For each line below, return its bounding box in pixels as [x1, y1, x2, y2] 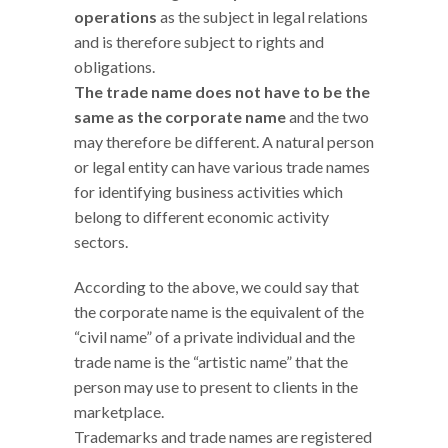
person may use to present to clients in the [74, 377, 358, 397]
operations [74, 7, 157, 27]
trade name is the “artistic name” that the [74, 352, 348, 372]
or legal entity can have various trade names [74, 157, 370, 177]
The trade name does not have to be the [74, 82, 370, 102]
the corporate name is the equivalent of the [74, 302, 364, 322]
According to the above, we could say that [74, 277, 359, 297]
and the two [286, 107, 369, 127]
